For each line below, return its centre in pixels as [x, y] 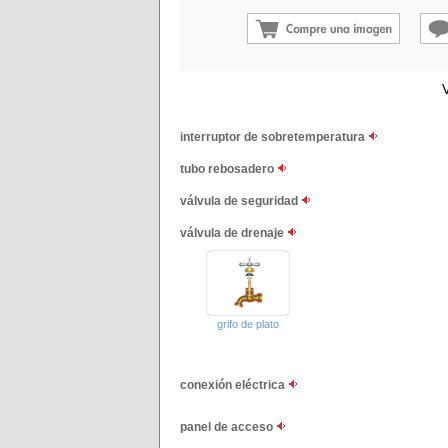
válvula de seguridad [240, 201]
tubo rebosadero [228, 169]
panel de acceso [228, 427]
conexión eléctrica [234, 385]
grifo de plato [247, 324]
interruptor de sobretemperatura [274, 137]
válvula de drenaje [233, 233]
